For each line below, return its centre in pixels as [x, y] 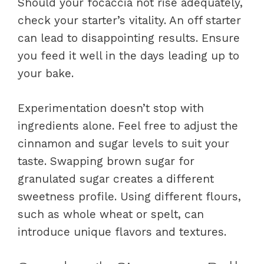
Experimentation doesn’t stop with [111, 108]
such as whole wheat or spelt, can [111, 214]
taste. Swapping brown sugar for [106, 161]
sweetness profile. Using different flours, [129, 196]
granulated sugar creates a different [116, 179]
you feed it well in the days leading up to [128, 56]
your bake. [46, 73]
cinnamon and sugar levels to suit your [123, 143]
